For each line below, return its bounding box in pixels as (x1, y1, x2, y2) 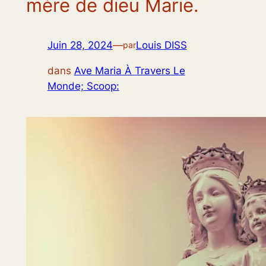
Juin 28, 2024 (47, 39, 113, 52)
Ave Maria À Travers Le (74, 65, 185, 77)
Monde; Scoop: (47, 80, 119, 93)
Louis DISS (135, 39, 187, 52)
